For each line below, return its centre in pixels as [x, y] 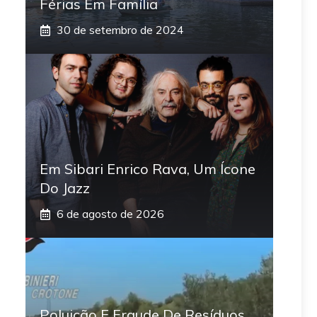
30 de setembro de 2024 [120, 30]
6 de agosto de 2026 [110, 214]
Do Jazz [65, 188]
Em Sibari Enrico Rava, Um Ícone [148, 169]
